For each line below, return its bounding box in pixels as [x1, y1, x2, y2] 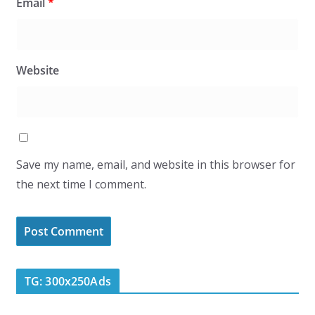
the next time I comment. [15, 176, 146, 193]
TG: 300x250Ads [24, 274, 111, 290]
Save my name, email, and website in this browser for [15, 157, 295, 173]
